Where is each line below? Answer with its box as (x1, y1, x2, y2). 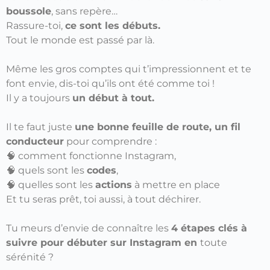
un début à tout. (72, 92, 154, 104)
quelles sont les (18, 178, 95, 190)
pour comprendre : (64, 135, 157, 147)
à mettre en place (132, 178, 220, 190)
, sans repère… (51, 5, 118, 17)
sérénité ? (6, 251, 54, 263)
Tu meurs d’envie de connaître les (6, 222, 171, 234)
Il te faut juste (6, 121, 75, 133)
